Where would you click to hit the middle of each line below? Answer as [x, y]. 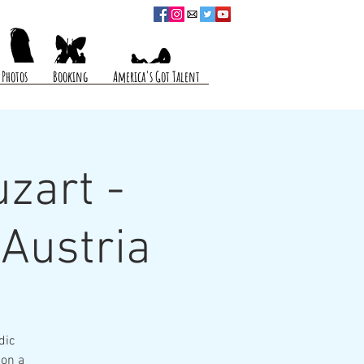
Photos [15, 76]
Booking [70, 76]
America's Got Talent [156, 76]
